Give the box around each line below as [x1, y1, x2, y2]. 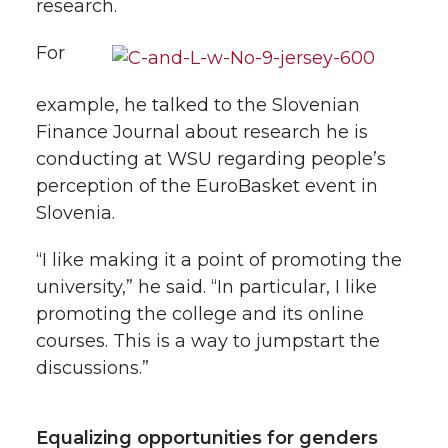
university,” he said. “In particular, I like [36, 275, 377, 298]
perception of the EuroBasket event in [36, 174, 378, 197]
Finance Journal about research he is [36, 120, 368, 143]
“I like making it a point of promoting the [36, 248, 402, 271]
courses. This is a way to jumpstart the [36, 329, 380, 352]
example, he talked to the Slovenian [36, 93, 360, 116]
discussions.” [36, 356, 149, 379]
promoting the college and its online [36, 302, 364, 325]
